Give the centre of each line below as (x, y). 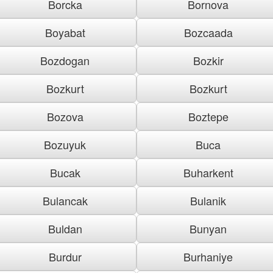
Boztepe (208, 116)
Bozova (65, 116)
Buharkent (208, 172)
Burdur (65, 256)
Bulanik (208, 200)
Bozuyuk (65, 144)
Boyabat (65, 32)
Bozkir (208, 60)
